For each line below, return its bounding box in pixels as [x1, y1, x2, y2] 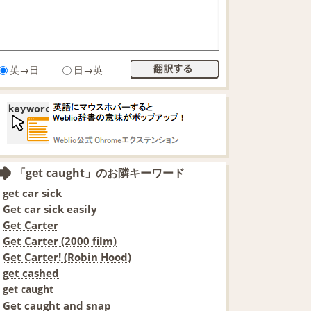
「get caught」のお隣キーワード [15, 165, 185, 180]
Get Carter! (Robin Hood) [3, 249, 131, 264]
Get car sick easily [3, 201, 97, 216]
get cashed [3, 265, 59, 280]
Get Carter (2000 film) [3, 233, 117, 248]
